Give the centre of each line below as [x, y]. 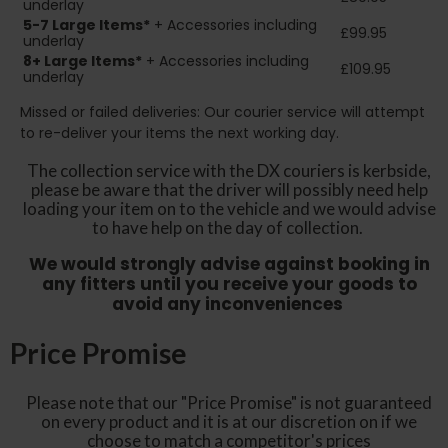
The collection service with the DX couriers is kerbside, [229, 171]
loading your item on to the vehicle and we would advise [229, 209]
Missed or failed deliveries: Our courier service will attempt [222, 112]
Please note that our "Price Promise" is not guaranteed [229, 402]
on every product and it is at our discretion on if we [229, 421]
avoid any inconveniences [229, 304]
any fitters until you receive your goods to [229, 284]
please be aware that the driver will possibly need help [229, 190]
